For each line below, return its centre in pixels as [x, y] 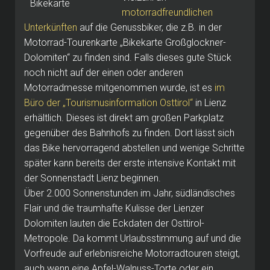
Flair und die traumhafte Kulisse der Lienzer [114, 208]
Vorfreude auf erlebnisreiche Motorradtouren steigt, [132, 253]
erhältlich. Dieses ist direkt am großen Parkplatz [124, 118]
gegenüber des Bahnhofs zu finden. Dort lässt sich [129, 133]
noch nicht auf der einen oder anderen [104, 72]
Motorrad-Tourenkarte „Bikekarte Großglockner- [125, 42]
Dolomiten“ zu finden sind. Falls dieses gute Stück [128, 57]
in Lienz [209, 102]
